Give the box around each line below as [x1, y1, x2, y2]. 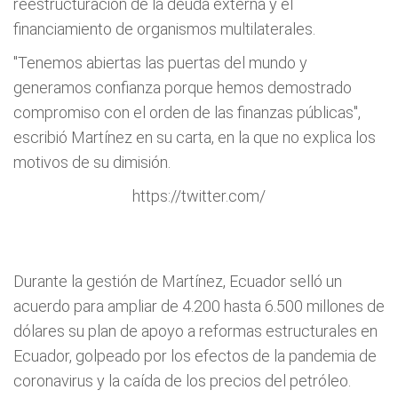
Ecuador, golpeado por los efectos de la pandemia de [13, 346, 377, 365]
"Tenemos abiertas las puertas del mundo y [13, 52, 307, 72]
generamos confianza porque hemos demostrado [13, 77, 352, 97]
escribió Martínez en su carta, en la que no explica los [13, 127, 376, 147]
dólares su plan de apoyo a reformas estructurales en [13, 321, 378, 340]
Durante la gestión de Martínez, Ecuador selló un [13, 271, 342, 291]
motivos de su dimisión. [13, 152, 171, 171]
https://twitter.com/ [132, 186, 266, 205]
